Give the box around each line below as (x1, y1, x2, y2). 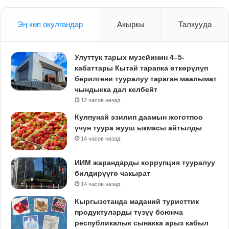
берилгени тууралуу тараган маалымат (75, 74, 217, 83)
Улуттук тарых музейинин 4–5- (75, 53, 185, 61)
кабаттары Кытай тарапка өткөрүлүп (75, 63, 208, 72)
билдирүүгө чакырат (75, 169, 150, 177)
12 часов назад (81, 97, 120, 103)
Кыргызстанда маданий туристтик (75, 197, 199, 205)
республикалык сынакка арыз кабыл (75, 218, 209, 227)
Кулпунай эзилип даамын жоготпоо (75, 112, 203, 121)
